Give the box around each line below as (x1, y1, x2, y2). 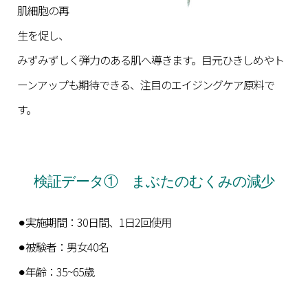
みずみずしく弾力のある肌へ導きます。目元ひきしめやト (17, 51, 284, 68)
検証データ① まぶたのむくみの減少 (34, 173, 274, 190)
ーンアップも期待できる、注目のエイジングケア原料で (17, 76, 274, 93)
